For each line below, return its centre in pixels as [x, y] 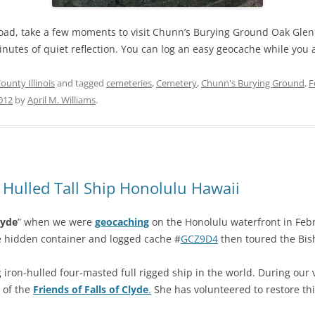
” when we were [56, 222]
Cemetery [176, 83]
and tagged [81, 83]
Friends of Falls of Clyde [91, 290]
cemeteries [129, 83]
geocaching [122, 222]
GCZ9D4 [199, 239]
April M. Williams [62, 100]
